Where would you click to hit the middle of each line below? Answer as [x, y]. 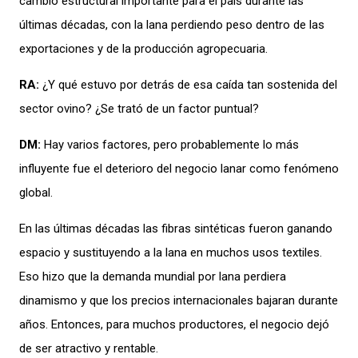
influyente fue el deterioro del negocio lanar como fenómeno [179, 168]
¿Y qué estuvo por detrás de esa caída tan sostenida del [188, 84]
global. [36, 192]
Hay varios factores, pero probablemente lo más [170, 144]
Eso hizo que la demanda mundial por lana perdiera [153, 276]
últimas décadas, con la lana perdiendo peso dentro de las [172, 24]
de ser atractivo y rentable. [89, 348]
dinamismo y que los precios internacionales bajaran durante [179, 300]
